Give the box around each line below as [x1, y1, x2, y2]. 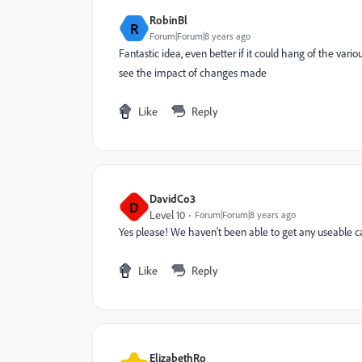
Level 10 [149, 208, 185, 222]
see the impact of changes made [119, 65, 267, 80]
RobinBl [149, 13, 187, 27]
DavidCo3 [149, 192, 196, 205]
